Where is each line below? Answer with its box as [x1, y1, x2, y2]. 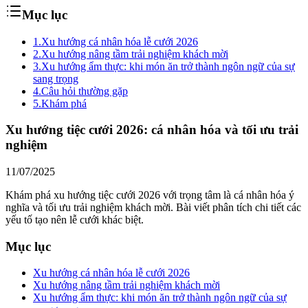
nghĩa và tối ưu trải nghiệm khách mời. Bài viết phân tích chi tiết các [5, 201, 301, 213]
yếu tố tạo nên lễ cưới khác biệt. [5, 213, 144, 225]
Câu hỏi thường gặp [41, 85, 128, 97]
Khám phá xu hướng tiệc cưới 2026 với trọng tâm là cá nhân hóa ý [5, 188, 294, 201]
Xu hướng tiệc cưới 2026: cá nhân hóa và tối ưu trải [5, 122, 298, 137]
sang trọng [33, 72, 78, 85]
